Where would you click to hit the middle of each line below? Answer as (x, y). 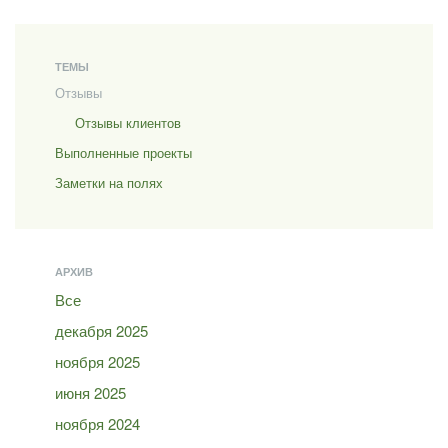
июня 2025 (90, 392)
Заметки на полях (109, 182)
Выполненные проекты (123, 152)
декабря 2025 (101, 330)
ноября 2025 (97, 361)
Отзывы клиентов (128, 122)
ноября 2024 (97, 423)
